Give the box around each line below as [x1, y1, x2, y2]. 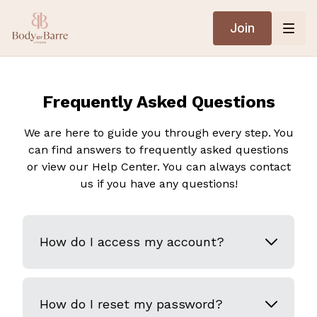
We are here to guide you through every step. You [23, 126, 294, 139]
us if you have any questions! [79, 177, 238, 190]
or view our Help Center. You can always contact [26, 160, 291, 173]
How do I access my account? [40, 234, 224, 249]
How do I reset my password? [40, 296, 223, 311]
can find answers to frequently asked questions [28, 143, 289, 156]
